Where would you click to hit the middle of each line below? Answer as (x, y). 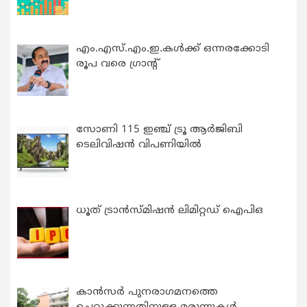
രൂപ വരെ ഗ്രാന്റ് (118, 64)
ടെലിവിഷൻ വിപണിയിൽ (139, 145)
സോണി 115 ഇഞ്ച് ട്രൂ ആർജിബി (160, 130)
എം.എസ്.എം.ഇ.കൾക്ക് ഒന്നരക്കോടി (173, 49)
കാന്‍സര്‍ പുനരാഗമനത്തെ (147, 292)
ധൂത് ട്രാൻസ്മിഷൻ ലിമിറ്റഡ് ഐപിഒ (170, 211)
